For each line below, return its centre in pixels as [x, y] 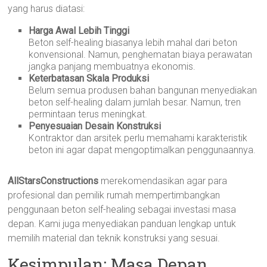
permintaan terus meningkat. [88, 114]
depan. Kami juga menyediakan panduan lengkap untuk [122, 224]
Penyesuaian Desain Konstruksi [95, 126]
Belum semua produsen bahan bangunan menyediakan [143, 90]
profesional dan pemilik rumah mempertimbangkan [114, 195]
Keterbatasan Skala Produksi [89, 78]
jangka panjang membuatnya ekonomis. [112, 66]
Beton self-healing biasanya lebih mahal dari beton [133, 43]
